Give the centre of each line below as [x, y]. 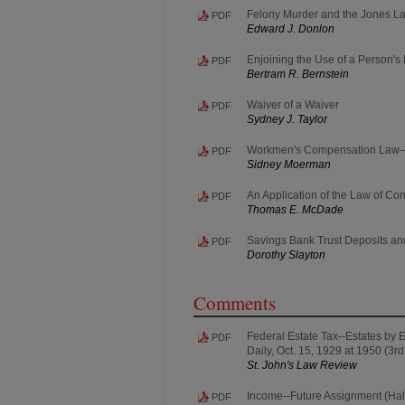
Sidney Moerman [289, 164]
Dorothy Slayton [286, 254]
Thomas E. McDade [295, 209]
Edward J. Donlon [291, 28]
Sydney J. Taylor [287, 119]
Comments [235, 302]
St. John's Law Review [302, 365]
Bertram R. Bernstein [298, 74]
